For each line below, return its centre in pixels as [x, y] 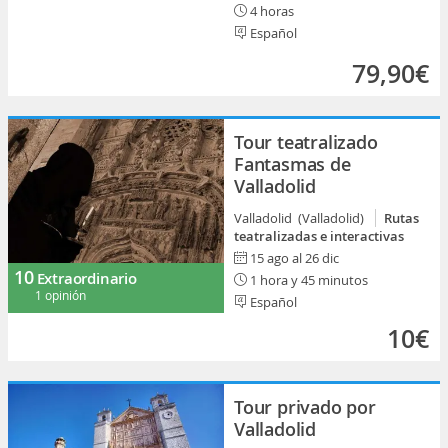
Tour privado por [305, 407]
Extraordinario [86, 278]
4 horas [270, 11]
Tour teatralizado [306, 142]
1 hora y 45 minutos [307, 280]
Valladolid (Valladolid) [302, 218]
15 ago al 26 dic [294, 258]
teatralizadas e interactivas [319, 236]
